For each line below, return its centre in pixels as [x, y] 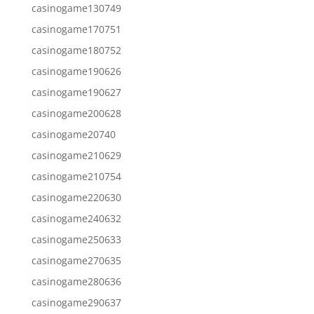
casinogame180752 [76, 50]
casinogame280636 [76, 281]
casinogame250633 [76, 239]
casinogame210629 [76, 155]
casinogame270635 [76, 260]
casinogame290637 [76, 302]
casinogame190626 [76, 71]
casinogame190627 [76, 92]
